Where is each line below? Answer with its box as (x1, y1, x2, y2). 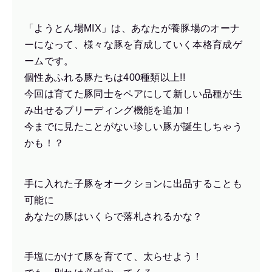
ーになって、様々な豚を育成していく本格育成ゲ (24, 39, 243, 50)
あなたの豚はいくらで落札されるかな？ (24, 211, 203, 222)
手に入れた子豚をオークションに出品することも (24, 178, 243, 189)
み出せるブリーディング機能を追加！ (24, 105, 193, 116)
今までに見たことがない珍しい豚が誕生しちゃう (24, 121, 243, 132)
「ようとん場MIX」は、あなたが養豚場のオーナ (24, 23, 240, 34)
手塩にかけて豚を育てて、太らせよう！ (24, 251, 203, 262)
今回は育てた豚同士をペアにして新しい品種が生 (24, 89, 243, 100)
